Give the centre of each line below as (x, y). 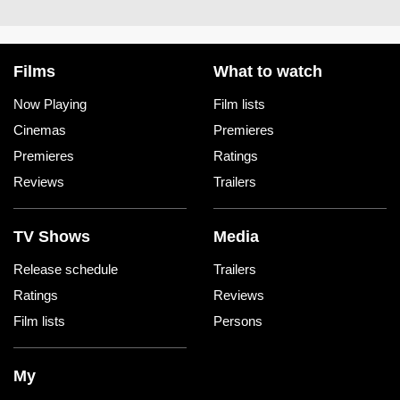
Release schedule (66, 270)
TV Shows (52, 237)
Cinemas (40, 130)
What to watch (268, 72)
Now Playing (50, 104)
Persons (238, 321)
